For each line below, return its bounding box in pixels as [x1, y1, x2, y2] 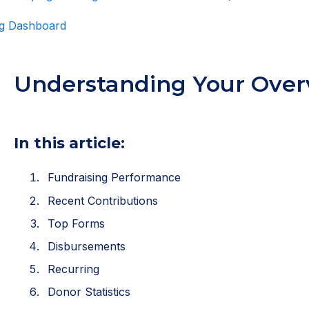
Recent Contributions [47, 193, 158, 208]
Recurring [47, 262, 99, 277]
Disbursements [47, 239, 126, 253]
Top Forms [47, 216, 105, 230]
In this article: [13, 134, 125, 153]
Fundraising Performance [47, 170, 181, 185]
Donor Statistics [47, 285, 130, 299]
